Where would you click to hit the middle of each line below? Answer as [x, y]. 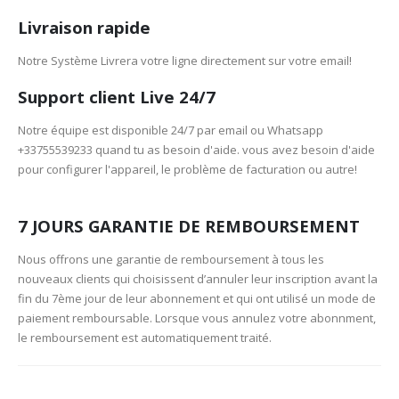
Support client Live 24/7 [117, 97]
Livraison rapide [84, 27]
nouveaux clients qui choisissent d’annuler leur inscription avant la [198, 278]
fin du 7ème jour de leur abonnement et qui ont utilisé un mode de [197, 298]
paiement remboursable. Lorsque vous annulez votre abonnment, [197, 318]
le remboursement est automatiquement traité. [145, 337]
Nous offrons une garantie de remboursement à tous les [171, 259]
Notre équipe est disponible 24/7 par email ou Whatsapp [171, 130]
